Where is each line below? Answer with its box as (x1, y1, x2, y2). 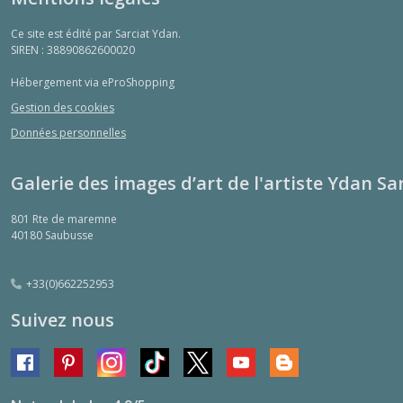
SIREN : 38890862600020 (11, 42, 135, 58)
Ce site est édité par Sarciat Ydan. (11, 26, 181, 42)
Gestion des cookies (11, 100, 114, 116)
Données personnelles (11, 124, 126, 140)
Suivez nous (11, 307, 114, 332)
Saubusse (45, 227, 94, 243)
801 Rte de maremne (11, 210, 117, 227)
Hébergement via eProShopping (11, 75, 175, 91)
